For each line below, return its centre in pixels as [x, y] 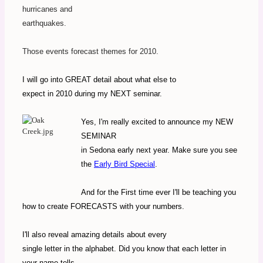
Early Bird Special [124, 164]
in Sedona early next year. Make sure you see [159, 150]
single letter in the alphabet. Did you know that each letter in [124, 249]
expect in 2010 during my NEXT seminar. [92, 94]
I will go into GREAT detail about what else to [99, 80]
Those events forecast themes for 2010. [90, 52]
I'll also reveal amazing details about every [95, 235]
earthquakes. [44, 23]
